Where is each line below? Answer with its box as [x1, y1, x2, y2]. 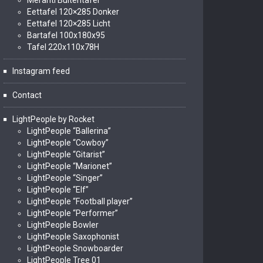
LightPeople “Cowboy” [27, 138, 109, 147]
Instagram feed [12, 66, 70, 76]
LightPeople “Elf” [27, 185, 89, 194]
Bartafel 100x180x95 [27, 31, 105, 40]
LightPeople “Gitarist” [27, 150, 105, 159]
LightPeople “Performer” [27, 208, 118, 218]
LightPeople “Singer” [27, 173, 103, 183]
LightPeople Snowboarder [27, 244, 123, 253]
